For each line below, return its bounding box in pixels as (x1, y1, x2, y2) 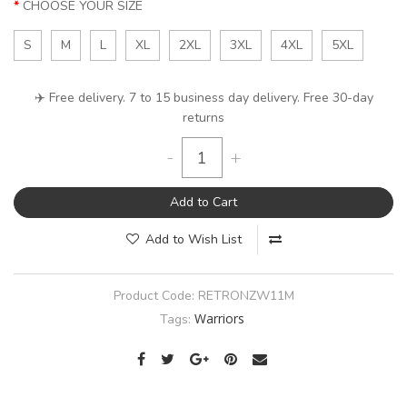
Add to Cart (170, 194, 237, 212)
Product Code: (113, 287, 198, 305)
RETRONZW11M (197, 287, 294, 305)
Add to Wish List (144, 231, 242, 249)
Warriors (194, 310, 244, 328)
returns (183, 109, 224, 127)
